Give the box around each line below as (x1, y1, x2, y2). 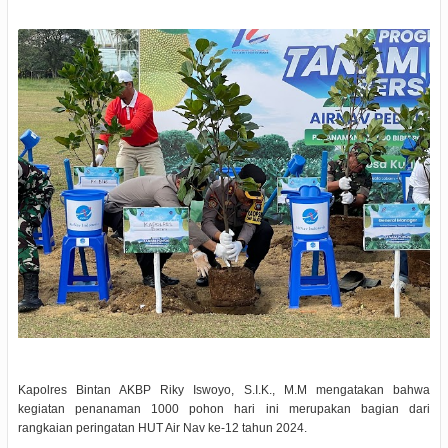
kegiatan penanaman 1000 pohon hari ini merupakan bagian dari (17, 402, 431, 417)
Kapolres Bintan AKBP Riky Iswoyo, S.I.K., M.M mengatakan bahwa (17, 383, 431, 398)
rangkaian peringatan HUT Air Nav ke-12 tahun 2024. (17, 421, 307, 436)
